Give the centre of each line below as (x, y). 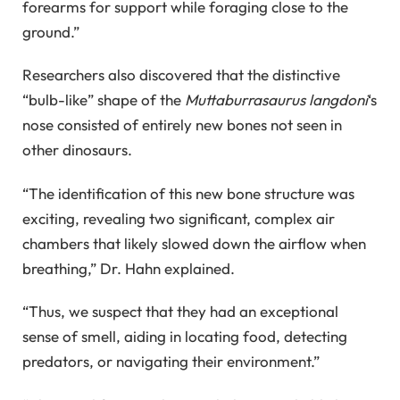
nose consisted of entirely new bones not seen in (182, 125)
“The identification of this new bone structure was (188, 193)
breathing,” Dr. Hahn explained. (129, 268)
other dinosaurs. (77, 150)
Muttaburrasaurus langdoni (276, 100)
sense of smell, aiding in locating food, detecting (185, 337)
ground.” (51, 31)
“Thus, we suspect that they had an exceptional (180, 312)
